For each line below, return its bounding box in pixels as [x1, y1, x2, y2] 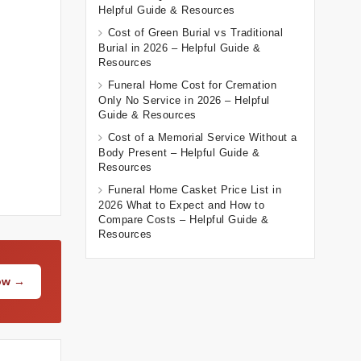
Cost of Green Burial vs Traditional [107, 27, 283, 39]
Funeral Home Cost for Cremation [107, 79, 276, 92]
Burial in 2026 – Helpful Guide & [98, 42, 260, 55]
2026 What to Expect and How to [98, 199, 264, 212]
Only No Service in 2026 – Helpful [98, 94, 270, 107]
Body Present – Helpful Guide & [98, 147, 259, 160]
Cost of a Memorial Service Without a [107, 131, 297, 144]
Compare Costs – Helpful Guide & [98, 214, 269, 226]
